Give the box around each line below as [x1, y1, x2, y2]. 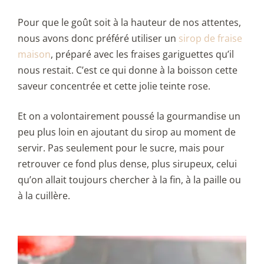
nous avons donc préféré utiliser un [18, 31, 179, 45]
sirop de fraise [179, 31, 242, 45]
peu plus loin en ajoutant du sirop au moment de [18, 125, 236, 138]
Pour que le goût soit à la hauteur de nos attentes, [18, 15, 241, 29]
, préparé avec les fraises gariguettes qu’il [51, 47, 234, 61]
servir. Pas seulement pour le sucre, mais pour [18, 141, 225, 154]
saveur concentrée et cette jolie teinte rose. [18, 79, 210, 93]
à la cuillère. [18, 189, 70, 202]
